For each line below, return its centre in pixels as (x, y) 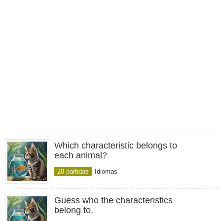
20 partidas (73, 171)
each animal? (81, 155)
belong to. (74, 210)
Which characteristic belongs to (116, 146)
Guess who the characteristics (113, 200)
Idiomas (106, 171)
